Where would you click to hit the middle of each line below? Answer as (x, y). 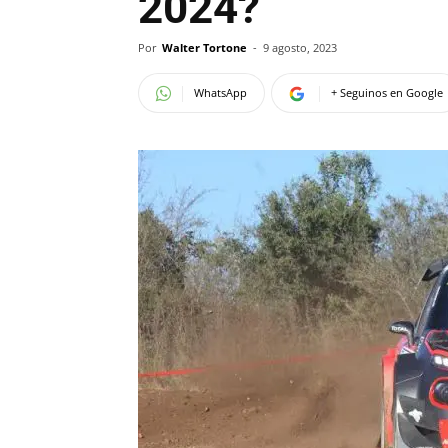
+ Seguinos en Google (387, 92)
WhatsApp (220, 92)
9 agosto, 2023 (300, 47)
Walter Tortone (204, 47)
